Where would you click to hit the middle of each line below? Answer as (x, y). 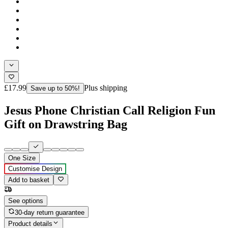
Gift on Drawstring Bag (66, 133)
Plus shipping (106, 97)
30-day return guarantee (50, 221)
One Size (22, 167)
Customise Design (35, 178)
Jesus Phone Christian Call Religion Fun (110, 119)
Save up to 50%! (55, 97)
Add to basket (29, 189)
